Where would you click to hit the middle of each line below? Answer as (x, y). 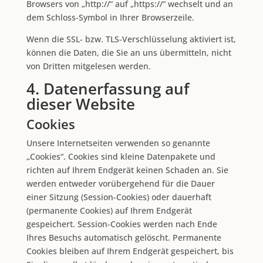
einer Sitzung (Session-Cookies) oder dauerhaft (119, 197)
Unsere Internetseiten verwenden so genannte (118, 143)
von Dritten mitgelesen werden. (88, 66)
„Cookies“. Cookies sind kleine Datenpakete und (121, 156)
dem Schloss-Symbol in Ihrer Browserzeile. (110, 17)
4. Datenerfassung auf (107, 88)
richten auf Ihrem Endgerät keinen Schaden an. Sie (127, 170)
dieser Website (80, 104)
